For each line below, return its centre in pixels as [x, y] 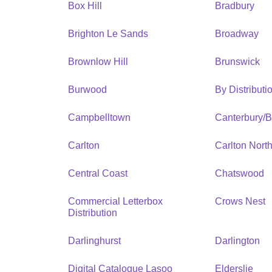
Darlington [238, 240]
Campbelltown [99, 117]
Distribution [93, 212]
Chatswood [240, 173]
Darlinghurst [94, 240]
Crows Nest [240, 201]
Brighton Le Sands [108, 33]
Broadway [237, 33]
